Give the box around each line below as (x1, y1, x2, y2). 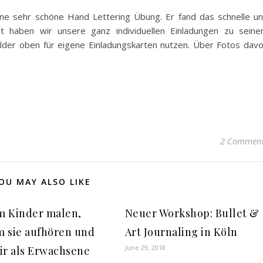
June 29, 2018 (124, 243, 166, 252)
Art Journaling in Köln (124, 225, 238, 239)
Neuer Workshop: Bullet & (124, 206, 259, 220)
